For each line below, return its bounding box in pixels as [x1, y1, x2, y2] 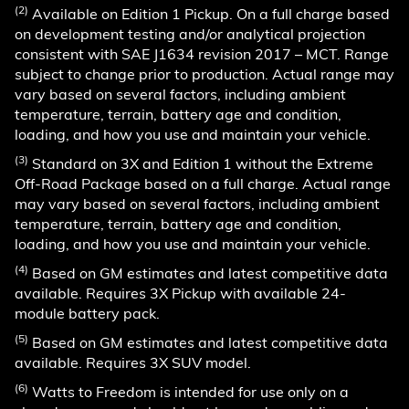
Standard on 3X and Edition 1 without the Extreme [28, 153, 373, 173]
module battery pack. [15, 303, 160, 322]
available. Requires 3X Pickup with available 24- [15, 283, 346, 302]
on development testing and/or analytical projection [15, 24, 365, 43]
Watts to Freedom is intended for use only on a [28, 382, 349, 401]
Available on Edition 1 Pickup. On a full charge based [28, 4, 390, 23]
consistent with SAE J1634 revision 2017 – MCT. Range [15, 44, 389, 63]
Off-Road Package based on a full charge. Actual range [15, 173, 391, 193]
